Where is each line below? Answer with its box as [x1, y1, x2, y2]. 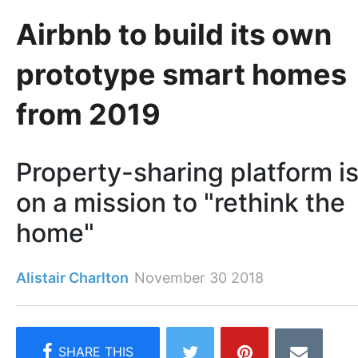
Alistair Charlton [16, 269, 129, 287]
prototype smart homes [16, 56, 347, 92]
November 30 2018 [134, 269, 264, 287]
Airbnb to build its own [16, 16, 332, 52]
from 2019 [16, 96, 161, 132]
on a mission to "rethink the [16, 187, 345, 219]
